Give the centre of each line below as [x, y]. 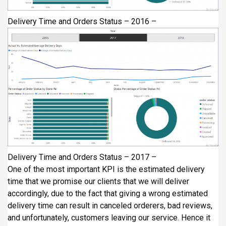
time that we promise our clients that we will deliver [98, 181]
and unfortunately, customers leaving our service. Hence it [109, 217]
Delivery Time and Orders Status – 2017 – [82, 157]
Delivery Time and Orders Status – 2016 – [82, 22]
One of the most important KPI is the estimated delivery [106, 169]
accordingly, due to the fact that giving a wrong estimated [108, 193]
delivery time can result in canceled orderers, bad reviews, [110, 205]
